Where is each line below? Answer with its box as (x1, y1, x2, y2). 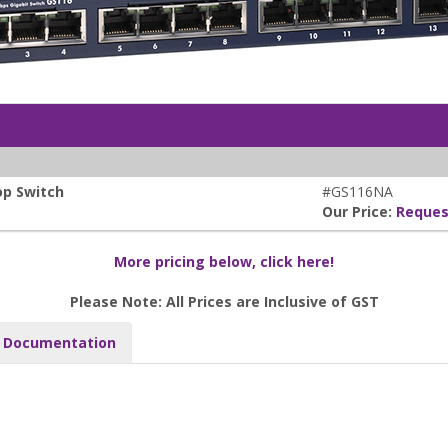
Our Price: (322, 202, 396, 222)
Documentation (3, 333, 116, 353)
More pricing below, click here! (114, 252, 334, 272)
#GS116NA (322, 182, 393, 202)
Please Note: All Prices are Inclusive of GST (69, 292, 379, 312)
